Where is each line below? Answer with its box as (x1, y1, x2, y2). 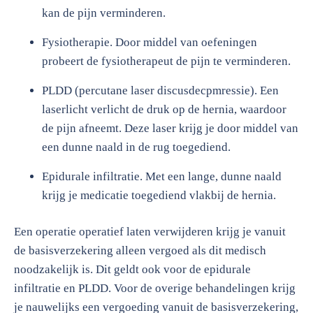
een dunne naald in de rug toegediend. (42, 140, 231, 154)
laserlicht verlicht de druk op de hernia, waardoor (42, 103, 286, 116)
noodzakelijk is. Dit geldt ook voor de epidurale (14, 263, 251, 276)
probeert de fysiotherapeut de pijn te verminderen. (42, 54, 291, 68)
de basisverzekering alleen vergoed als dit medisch (14, 244, 266, 257)
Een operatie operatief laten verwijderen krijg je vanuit (14, 225, 286, 238)
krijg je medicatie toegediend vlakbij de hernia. (42, 189, 276, 202)
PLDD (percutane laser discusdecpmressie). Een (42, 84, 279, 97)
